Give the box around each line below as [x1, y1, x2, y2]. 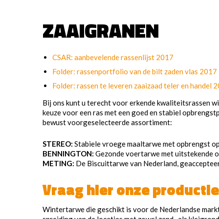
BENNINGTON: [43, 149, 94, 158]
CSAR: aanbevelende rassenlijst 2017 [52, 53, 174, 62]
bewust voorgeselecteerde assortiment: [43, 118, 172, 127]
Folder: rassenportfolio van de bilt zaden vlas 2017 [52, 67, 217, 76]
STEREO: [43, 139, 73, 148]
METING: [43, 159, 74, 168]
